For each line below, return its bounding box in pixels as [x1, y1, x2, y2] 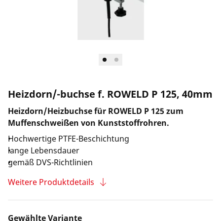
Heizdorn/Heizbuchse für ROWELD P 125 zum [8, 106, 184, 116]
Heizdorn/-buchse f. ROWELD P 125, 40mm [8, 87, 213, 101]
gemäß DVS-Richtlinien [8, 157, 93, 168]
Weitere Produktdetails [8, 177, 94, 187]
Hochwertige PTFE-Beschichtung [8, 133, 129, 144]
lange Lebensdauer [8, 145, 79, 156]
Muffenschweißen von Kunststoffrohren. [8, 117, 169, 128]
